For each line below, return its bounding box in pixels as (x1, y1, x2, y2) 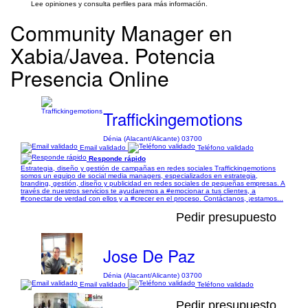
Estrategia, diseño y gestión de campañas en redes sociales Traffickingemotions (21, 164, 276, 172)
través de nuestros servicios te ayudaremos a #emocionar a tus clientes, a (21, 187, 256, 195)
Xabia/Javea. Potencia (10, 41, 215, 70)
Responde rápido (89, 154, 146, 162)
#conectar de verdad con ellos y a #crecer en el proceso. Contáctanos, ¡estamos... (21, 195, 283, 202)
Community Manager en (10, 18, 232, 47)
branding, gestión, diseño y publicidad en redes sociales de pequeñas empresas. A (21, 179, 285, 187)
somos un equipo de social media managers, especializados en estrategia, (21, 172, 258, 179)
